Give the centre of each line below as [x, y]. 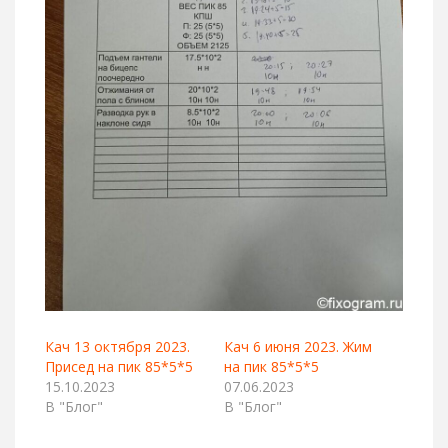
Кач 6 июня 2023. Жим [298, 347]
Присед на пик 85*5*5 [119, 367]
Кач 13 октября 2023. [117, 347]
